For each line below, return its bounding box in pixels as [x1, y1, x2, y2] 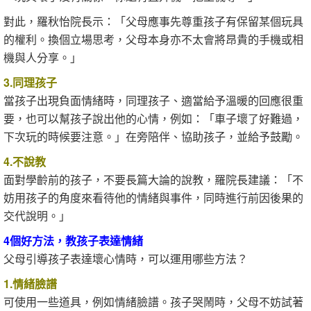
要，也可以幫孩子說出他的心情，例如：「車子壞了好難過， [3, 110, 303, 126]
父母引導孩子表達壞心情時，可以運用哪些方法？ [3, 251, 248, 267]
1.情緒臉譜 [3, 276, 57, 292]
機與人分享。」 [3, 49, 81, 65]
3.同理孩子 [3, 74, 57, 90]
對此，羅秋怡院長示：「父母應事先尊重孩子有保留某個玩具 [3, 13, 303, 29]
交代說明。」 [3, 208, 70, 224]
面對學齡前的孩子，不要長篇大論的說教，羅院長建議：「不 [3, 171, 303, 187]
